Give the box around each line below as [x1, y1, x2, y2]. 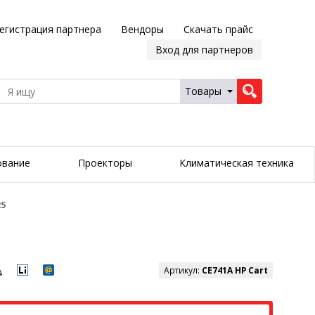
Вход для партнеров [155, 43, 253, 56]
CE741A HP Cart [202, 264, 268, 277]
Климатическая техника [179, 156, 294, 170]
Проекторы [77, 156, 132, 170]
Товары [184, 84, 221, 98]
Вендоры [120, 22, 164, 36]
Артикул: [164, 264, 202, 277]
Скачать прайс [183, 22, 253, 36]
